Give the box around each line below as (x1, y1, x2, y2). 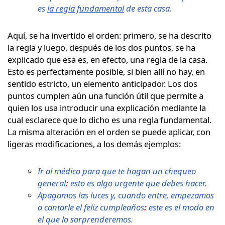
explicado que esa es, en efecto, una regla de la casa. (8, 53, 207, 65)
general (38, 177, 66, 189)
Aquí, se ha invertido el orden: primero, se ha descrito (8, 29, 211, 41)
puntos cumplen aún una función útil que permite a (8, 89, 203, 101)
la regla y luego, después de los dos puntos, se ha (8, 41, 195, 53)
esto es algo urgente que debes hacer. (70, 177, 207, 189)
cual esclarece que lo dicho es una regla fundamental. (8, 114, 211, 126)
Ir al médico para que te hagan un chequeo (38, 165, 196, 177)
